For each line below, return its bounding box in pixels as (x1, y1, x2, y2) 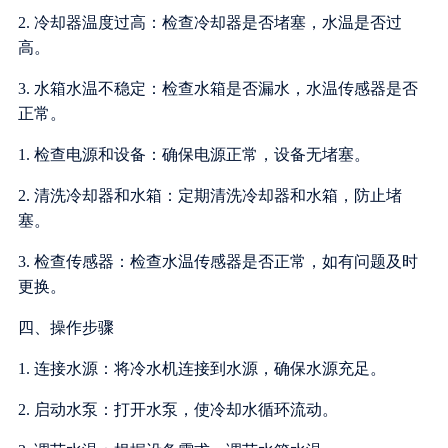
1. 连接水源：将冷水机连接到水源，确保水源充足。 (17, 359, 386, 377)
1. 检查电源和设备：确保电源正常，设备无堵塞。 (17, 145, 370, 163)
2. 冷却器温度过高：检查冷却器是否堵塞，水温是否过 (17, 13, 402, 31)
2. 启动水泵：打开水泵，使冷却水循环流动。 (17, 400, 338, 418)
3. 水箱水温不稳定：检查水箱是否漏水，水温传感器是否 (17, 79, 418, 97)
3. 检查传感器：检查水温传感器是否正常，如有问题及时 (17, 252, 418, 270)
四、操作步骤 (17, 318, 114, 336)
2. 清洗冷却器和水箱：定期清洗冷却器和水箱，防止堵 (17, 186, 402, 204)
